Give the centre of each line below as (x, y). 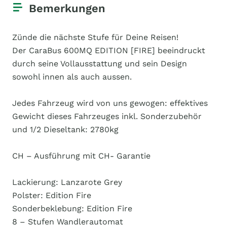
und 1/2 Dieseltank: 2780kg (65, 129)
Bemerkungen (67, 8)
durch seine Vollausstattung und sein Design (100, 64)
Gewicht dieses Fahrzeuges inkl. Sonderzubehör (107, 116)
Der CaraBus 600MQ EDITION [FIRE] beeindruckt (109, 50)
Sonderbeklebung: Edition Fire (72, 209)
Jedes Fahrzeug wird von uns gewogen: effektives (110, 103)
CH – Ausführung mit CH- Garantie (81, 156)
